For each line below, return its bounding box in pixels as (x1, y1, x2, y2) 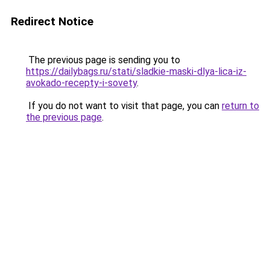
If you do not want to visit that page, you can (26, 100, 222, 111)
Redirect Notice (11, 14, 93, 28)
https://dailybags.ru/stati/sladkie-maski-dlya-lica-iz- (26, 66, 246, 77)
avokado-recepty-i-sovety (26, 77, 137, 89)
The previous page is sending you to (26, 54, 180, 66)
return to (222, 100, 259, 111)
